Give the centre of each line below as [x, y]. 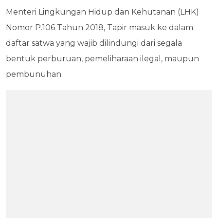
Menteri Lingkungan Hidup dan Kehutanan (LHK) [102, 12]
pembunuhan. [34, 74]
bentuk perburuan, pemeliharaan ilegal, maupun [102, 58]
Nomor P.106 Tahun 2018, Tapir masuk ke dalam [100, 27]
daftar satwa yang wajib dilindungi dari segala [94, 43]
